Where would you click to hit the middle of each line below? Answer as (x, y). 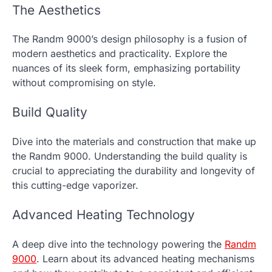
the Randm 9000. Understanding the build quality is (130, 156)
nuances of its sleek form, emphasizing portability (126, 68)
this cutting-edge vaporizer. (75, 185)
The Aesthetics (56, 10)
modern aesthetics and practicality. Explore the (120, 54)
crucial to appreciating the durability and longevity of (134, 170)
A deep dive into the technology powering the (118, 244)
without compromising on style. (84, 83)
